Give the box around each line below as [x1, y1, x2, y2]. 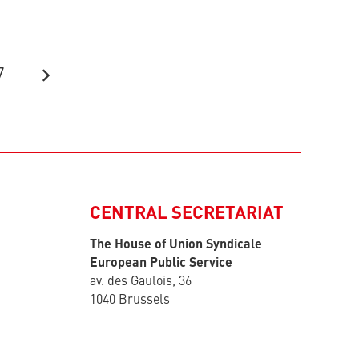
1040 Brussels [90, 294, 170, 307]
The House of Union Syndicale [90, 239, 262, 252]
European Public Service [90, 257, 232, 270]
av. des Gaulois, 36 [90, 276, 192, 288]
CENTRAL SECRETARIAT [90, 205, 284, 223]
